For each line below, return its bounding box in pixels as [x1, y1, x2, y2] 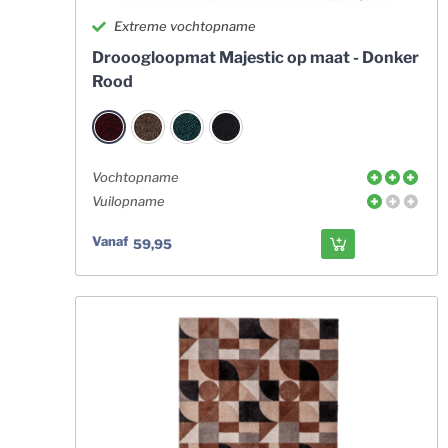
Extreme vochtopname [114, 18, 257, 34]
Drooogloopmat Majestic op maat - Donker [91, 48, 419, 67]
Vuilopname [91, 193, 165, 209]
